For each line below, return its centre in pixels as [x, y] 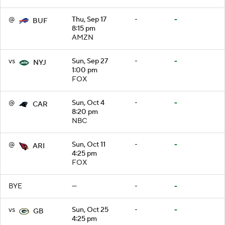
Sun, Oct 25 [90, 210]
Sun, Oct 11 [89, 144]
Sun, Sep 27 [90, 61]
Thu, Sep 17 [89, 19]
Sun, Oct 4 [88, 103]
